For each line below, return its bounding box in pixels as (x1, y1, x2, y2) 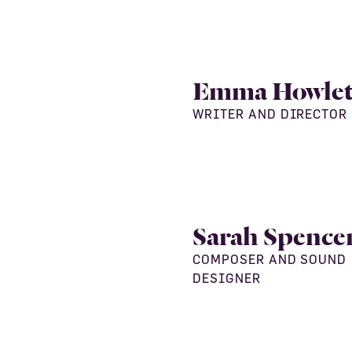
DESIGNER (192, 271, 261, 285)
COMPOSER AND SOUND (192, 252, 347, 266)
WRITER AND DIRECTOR (192, 107, 348, 121)
